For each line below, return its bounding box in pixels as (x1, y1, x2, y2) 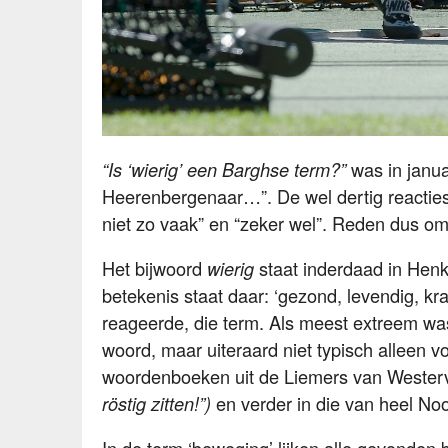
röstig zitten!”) (102, 391, 216, 417)
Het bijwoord (102, 255, 207, 282)
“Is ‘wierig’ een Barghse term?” (102, 156, 346, 182)
